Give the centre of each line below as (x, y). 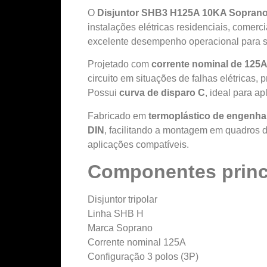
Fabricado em (118, 116)
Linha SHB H (116, 214)
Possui (103, 93)
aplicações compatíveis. (138, 144)
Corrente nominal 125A (137, 243)
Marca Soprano (120, 228)
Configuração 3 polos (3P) (143, 257)
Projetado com (119, 64)
